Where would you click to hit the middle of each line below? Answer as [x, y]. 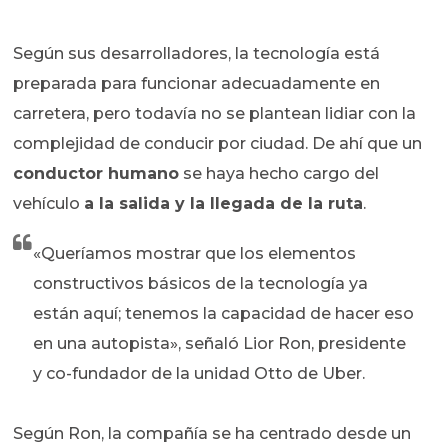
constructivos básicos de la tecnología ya [201, 284]
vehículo [49, 204]
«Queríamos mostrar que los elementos [195, 254]
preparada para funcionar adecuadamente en [197, 84]
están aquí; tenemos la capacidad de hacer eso [224, 314]
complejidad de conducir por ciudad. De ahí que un [218, 144]
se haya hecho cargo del [279, 174]
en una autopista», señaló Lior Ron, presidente [220, 344]
